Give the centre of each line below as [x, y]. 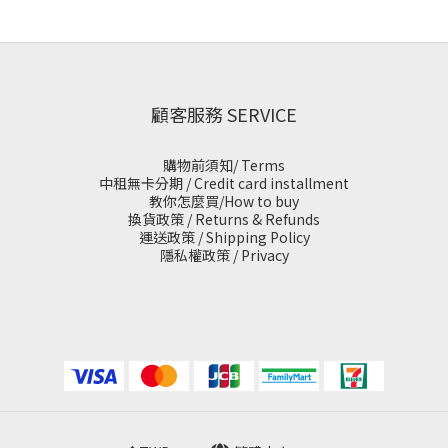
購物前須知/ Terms [224, 165]
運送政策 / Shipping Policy [224, 237]
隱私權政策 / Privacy [224, 255]
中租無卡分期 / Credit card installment [224, 183]
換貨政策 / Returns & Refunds [224, 219]
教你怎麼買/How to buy [224, 201]
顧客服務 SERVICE [224, 114]
